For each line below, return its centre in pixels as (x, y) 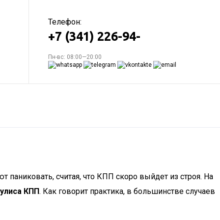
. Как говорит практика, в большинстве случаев (127, 191)
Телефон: (65, 22)
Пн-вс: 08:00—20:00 (75, 57)
